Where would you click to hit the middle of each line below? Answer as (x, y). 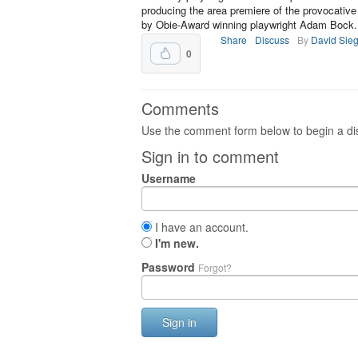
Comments (180, 108)
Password (170, 267)
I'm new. (177, 243)
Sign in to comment (210, 156)
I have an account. (200, 227)
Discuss (272, 40)
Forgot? (215, 267)
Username (169, 178)
